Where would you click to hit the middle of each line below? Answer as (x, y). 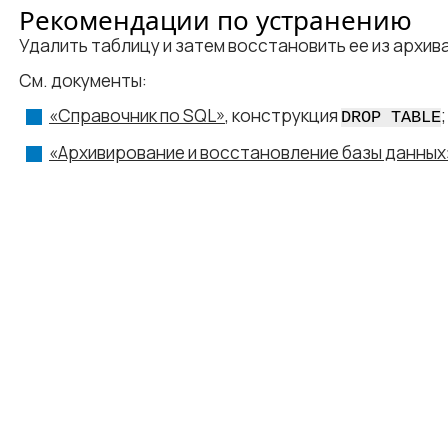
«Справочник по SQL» (137, 115)
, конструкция (283, 115)
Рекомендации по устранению (215, 20)
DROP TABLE (391, 117)
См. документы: (83, 80)
